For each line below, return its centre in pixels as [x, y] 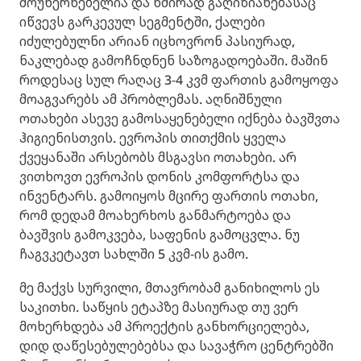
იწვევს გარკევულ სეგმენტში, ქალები [142, 21]
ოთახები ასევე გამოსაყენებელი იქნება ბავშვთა [180, 118]
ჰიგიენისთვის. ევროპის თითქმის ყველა [153, 137]
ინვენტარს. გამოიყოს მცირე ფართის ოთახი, [169, 195]
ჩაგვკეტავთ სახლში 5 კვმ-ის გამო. [134, 253]
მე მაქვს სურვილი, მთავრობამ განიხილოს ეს [170, 287]
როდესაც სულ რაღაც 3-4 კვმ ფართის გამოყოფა [179, 79]
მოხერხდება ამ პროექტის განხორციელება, [164, 326]
